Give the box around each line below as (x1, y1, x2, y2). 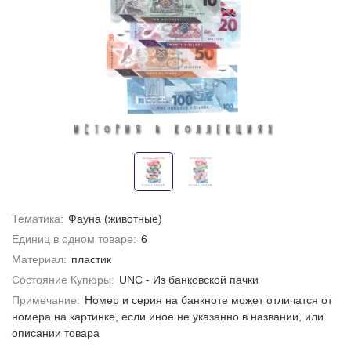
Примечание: (12, 294, 80, 306)
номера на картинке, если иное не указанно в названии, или (12, 310, 324, 323)
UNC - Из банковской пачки (118, 273, 259, 286)
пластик (71, 253, 111, 266)
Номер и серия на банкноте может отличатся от (84, 294, 332, 306)
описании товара (12, 327, 100, 339)
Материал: (12, 253, 67, 266)
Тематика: (12, 212, 63, 225)
